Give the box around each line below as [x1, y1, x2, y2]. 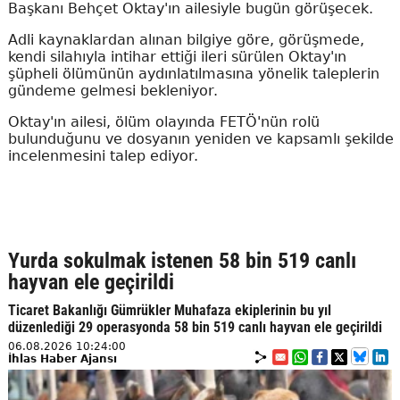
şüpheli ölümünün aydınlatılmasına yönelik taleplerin [7, 65, 379, 83]
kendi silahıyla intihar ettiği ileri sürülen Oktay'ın [7, 48, 346, 66]
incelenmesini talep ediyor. [7, 147, 198, 165]
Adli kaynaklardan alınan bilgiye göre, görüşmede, [7, 31, 364, 49]
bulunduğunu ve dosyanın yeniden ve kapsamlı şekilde [7, 130, 394, 148]
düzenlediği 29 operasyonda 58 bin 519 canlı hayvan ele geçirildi [7, 319, 382, 337]
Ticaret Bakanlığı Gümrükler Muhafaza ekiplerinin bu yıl [7, 302, 331, 320]
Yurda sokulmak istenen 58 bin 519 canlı [7, 248, 356, 274]
